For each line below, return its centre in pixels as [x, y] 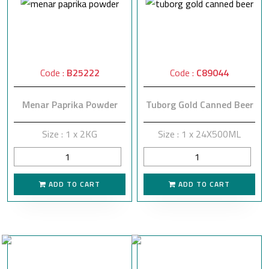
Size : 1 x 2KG [70, 134]
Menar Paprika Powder [70, 104]
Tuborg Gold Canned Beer [199, 104]
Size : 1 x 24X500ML [199, 134]
